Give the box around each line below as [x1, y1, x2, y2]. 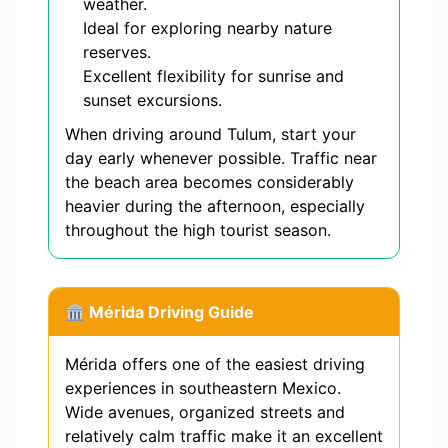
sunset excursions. [83, 90, 222, 111]
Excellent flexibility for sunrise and [83, 66, 344, 87]
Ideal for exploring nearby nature [83, 18, 332, 39]
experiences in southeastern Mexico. [65, 378, 341, 399]
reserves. [83, 42, 151, 63]
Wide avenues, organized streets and [65, 402, 345, 423]
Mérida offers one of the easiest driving [65, 354, 365, 375]
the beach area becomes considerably [65, 172, 354, 193]
